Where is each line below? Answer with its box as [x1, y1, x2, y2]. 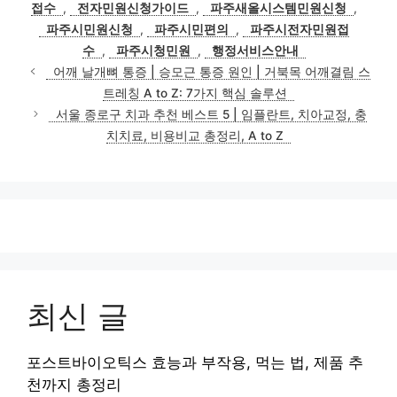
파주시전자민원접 [250, 21, 349, 36]
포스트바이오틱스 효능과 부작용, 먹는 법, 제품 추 [27, 353, 363, 371]
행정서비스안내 [212, 43, 299, 58]
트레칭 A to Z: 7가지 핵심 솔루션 [103, 85, 287, 100]
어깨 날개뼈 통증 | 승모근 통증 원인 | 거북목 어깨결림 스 [52, 64, 370, 79]
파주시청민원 [116, 43, 191, 58]
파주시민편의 [154, 21, 229, 36]
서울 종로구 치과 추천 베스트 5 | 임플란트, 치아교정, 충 [56, 106, 368, 121]
